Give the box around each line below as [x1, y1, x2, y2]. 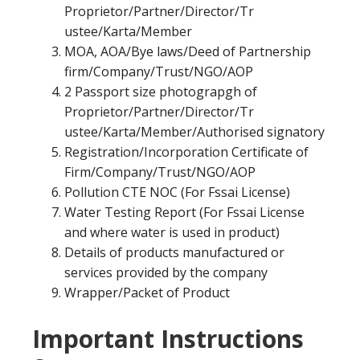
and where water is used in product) [64, 223, 280, 241]
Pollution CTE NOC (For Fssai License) [64, 183, 290, 201]
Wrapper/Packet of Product [64, 284, 230, 301]
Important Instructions [32, 322, 304, 355]
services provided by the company [64, 264, 268, 281]
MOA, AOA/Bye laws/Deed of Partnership [64, 43, 311, 60]
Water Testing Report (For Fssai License [64, 203, 305, 221]
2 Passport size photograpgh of [64, 83, 257, 100]
